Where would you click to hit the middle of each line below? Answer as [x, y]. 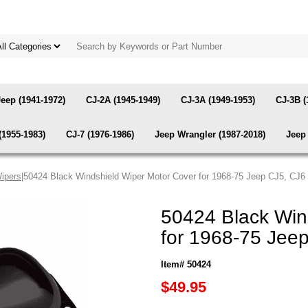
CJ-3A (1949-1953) [218, 100]
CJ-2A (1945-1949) [123, 100]
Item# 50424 [186, 264]
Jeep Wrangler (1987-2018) [210, 134]
